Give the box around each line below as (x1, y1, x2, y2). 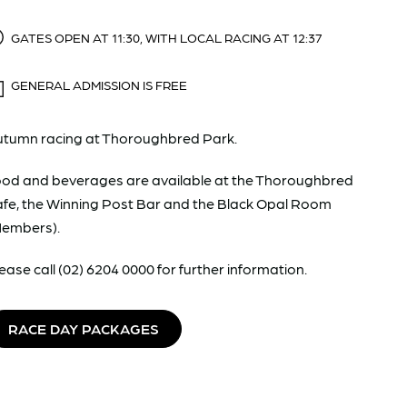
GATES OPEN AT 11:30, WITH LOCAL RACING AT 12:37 (11, 29, 322, 45)
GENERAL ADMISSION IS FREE (11, 76, 187, 92)
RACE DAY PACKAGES (8, 319, 159, 337)
